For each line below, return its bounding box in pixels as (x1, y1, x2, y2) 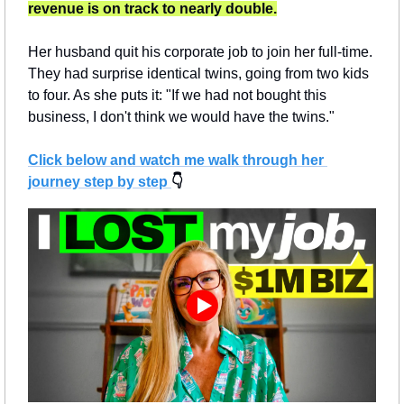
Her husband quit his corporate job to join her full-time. (28, 43, 372, 60)
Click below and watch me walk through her (28, 151, 324, 168)
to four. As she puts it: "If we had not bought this (28, 87, 326, 103)
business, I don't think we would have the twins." (28, 108, 335, 124)
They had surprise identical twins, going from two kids (28, 65, 369, 81)
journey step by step (28, 173, 171, 189)
